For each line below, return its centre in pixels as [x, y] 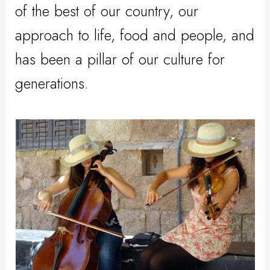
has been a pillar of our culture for [120, 59]
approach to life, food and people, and [135, 35]
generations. [55, 83]
